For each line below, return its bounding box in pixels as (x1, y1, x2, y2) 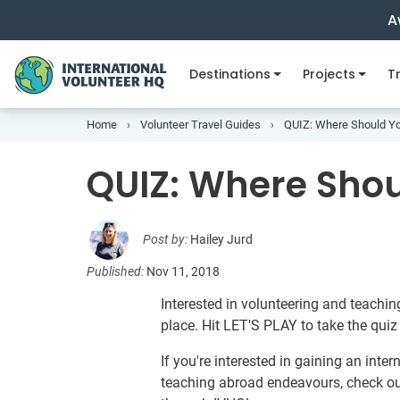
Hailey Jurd (190, 231, 253, 247)
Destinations (188, 65, 271, 83)
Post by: (140, 231, 190, 247)
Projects (302, 65, 355, 83)
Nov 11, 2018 (146, 263, 220, 279)
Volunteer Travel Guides (140, 118, 261, 131)
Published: (87, 263, 146, 279)
